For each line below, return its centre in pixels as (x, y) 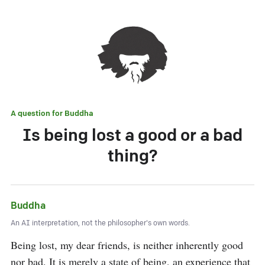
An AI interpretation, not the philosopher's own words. (100, 223)
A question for (38, 114)
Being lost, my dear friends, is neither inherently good (127, 245)
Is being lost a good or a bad (132, 136)
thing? (132, 156)
